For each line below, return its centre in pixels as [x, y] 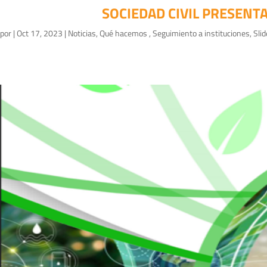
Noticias [82, 33]
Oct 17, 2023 [40, 33]
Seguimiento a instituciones [201, 33]
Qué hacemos [124, 33]
